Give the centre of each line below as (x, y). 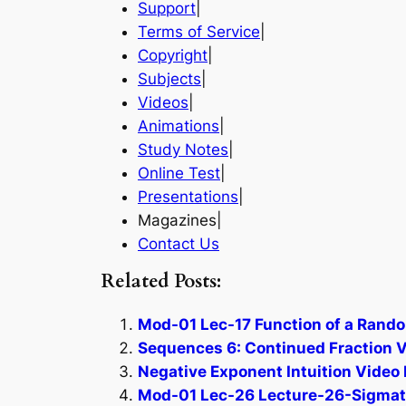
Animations (179, 126)
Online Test (179, 173)
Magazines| (180, 220)
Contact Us (179, 243)
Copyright (173, 55)
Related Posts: (161, 282)
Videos (163, 102)
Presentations (188, 196)
